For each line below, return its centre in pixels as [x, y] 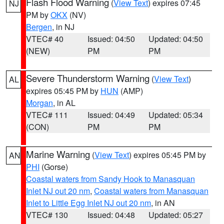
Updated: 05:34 [176, 115]
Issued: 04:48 [111, 215]
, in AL [64, 103]
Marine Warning [58, 154]
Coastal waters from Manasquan [151, 191]
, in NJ [63, 27]
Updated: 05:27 [176, 215]
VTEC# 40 [45, 39]
